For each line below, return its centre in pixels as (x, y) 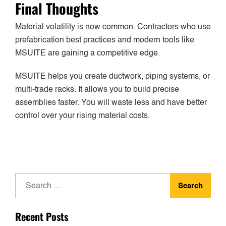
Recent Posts (42, 217)
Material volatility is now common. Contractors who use (113, 27)
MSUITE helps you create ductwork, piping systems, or (112, 77)
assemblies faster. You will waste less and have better (111, 103)
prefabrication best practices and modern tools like (105, 41)
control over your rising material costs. (82, 116)
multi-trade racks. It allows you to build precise (97, 90)
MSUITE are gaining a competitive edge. (88, 54)
